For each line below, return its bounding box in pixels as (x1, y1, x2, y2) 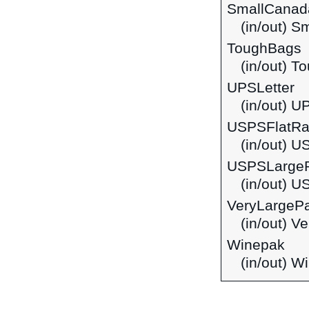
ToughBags (227, 40, 301, 57)
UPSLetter (227, 79, 295, 96)
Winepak (227, 237, 285, 253)
